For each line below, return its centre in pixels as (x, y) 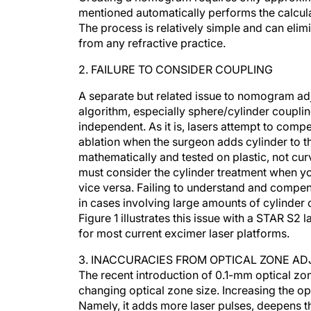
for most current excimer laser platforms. (184, 233)
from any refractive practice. (152, 43)
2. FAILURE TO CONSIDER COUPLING (176, 69)
